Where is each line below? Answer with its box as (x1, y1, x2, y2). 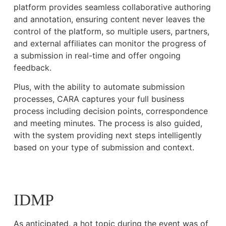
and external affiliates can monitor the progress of (13, 38, 206, 48)
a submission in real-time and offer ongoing (13, 50, 181, 61)
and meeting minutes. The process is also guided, (13, 118, 202, 129)
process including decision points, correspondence (13, 106, 208, 117)
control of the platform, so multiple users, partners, (13, 26, 209, 36)
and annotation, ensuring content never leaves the (13, 14, 205, 24)
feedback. (13, 62, 51, 73)
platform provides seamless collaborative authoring (13, 2, 211, 12)
